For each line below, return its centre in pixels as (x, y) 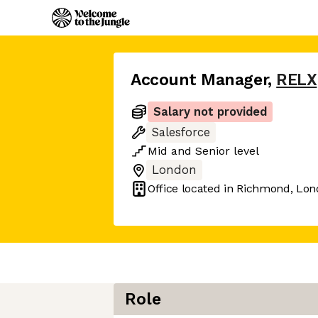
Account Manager (199, 80)
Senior (213, 151)
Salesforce (181, 132)
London (174, 170)
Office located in (192, 188)
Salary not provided (210, 112)
